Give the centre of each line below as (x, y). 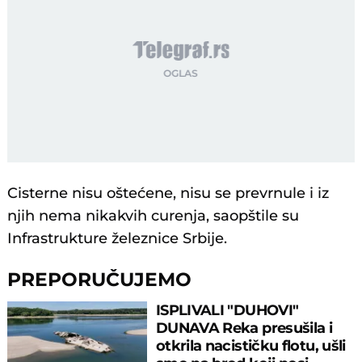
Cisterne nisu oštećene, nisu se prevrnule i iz (168, 194)
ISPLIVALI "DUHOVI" (227, 309)
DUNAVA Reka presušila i (244, 327)
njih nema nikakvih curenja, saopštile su (154, 216)
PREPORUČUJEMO (100, 280)
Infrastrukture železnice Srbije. (118, 239)
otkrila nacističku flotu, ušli (250, 345)
